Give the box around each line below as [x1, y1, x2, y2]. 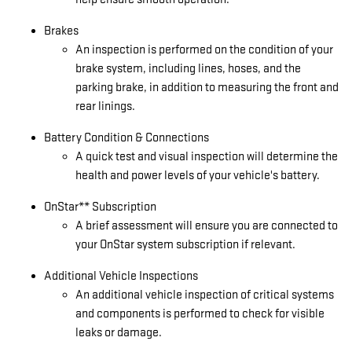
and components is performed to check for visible [75, 306, 324, 321]
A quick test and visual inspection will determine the [75, 149, 338, 164]
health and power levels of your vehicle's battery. [75, 168, 320, 183]
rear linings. [75, 99, 135, 114]
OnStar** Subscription [44, 200, 156, 214]
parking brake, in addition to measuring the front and [75, 80, 339, 95]
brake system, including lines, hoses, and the [75, 61, 301, 76]
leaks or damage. [75, 325, 162, 340]
